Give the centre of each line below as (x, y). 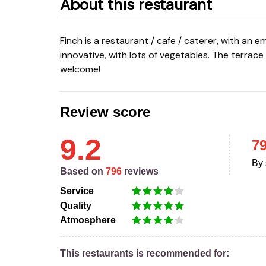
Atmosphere (88, 220)
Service (77, 191)
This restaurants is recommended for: (144, 254)
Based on (83, 172)
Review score (105, 112)
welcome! (80, 69)
